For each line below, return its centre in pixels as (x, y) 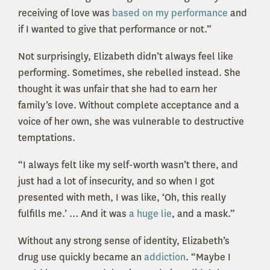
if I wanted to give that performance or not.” (117, 30)
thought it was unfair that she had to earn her (118, 89)
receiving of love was (65, 13)
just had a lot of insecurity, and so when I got (116, 181)
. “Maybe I (208, 257)
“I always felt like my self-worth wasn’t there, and (128, 165)
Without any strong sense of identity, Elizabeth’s (124, 241)
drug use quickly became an (81, 257)
